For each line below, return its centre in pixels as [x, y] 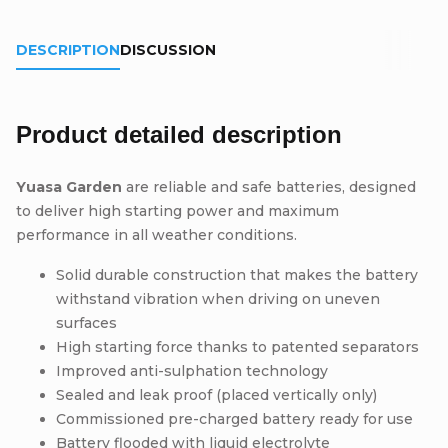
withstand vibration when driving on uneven [218, 298]
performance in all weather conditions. [156, 234]
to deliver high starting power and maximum [177, 210]
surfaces [86, 322]
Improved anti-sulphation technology [192, 370]
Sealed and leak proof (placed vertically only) [216, 394]
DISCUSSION [168, 49]
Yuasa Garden [69, 186]
